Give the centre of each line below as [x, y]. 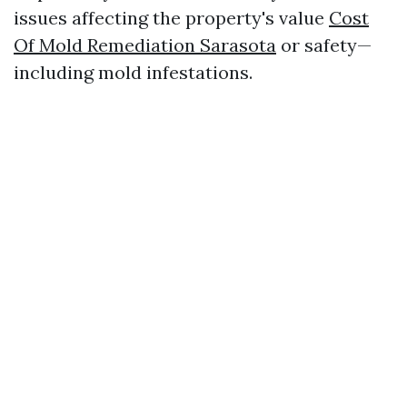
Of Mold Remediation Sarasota [145, 45]
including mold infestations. [133, 72]
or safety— [324, 45]
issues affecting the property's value [171, 18]
